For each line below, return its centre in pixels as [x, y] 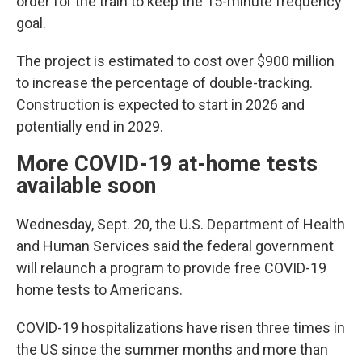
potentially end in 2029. [90, 126]
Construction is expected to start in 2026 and [160, 105]
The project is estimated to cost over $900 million [175, 61]
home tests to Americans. [99, 290]
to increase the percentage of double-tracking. [164, 83]
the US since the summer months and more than [172, 349]
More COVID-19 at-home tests [167, 164]
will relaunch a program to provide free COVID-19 [171, 268]
